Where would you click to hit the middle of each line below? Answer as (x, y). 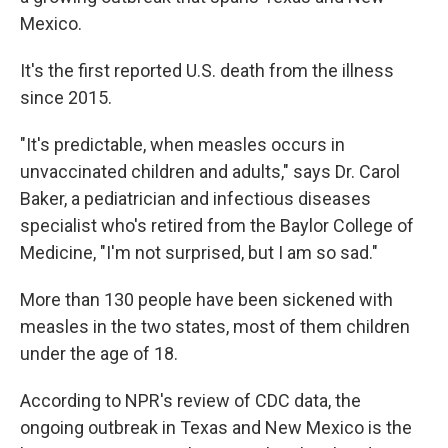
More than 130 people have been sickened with (206, 299)
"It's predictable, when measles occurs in (182, 144)
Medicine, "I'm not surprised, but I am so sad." (199, 252)
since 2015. (66, 97)
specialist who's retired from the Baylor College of (217, 225)
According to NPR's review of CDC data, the (190, 400)
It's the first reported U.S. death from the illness (207, 70)
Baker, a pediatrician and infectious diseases (195, 198)
